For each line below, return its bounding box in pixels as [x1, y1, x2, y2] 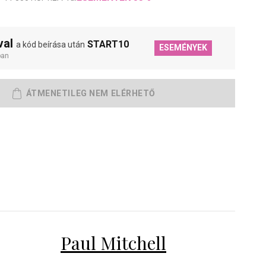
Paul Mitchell [61, 231, 166, 255]
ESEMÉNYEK [159, 43, 207, 52]
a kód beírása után [16, 40, 85, 49]
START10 [87, 39, 129, 50]
